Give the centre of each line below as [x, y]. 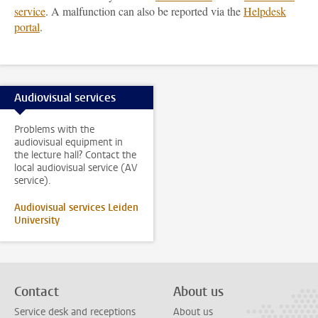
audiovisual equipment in [68, 142]
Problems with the [54, 130]
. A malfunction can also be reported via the [144, 11]
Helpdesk [265, 11]
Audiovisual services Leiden [76, 208]
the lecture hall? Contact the [75, 155]
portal [27, 27]
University [37, 220]
